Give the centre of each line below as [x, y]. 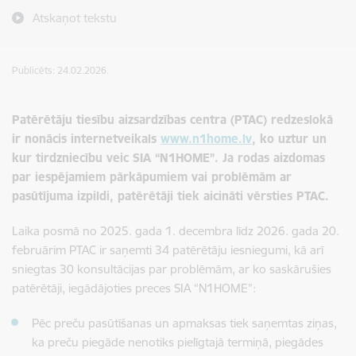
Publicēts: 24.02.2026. [60, 70]
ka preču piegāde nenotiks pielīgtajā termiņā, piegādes [178, 342]
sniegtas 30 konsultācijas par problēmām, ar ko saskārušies [172, 269]
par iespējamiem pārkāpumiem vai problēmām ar [152, 177]
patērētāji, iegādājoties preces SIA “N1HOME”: [134, 288]
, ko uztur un [289, 139]
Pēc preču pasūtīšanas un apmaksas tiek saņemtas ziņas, [184, 323]
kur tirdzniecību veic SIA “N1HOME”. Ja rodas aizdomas [168, 158]
